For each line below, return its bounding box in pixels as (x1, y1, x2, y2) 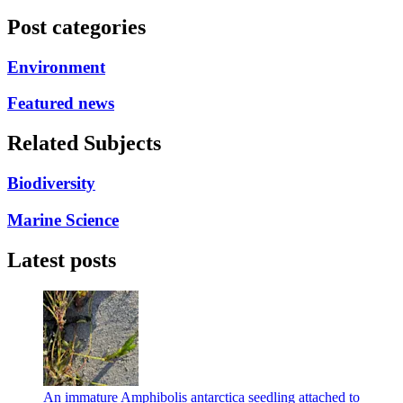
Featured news (7, 94, 114, 113)
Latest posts (7, 247, 116, 272)
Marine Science (7, 210, 119, 229)
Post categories (7, 14, 146, 39)
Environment (7, 57, 105, 76)
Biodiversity (7, 174, 95, 193)
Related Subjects (7, 131, 161, 156)
